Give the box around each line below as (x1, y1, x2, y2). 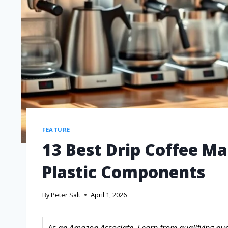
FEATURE (42, 125, 70, 133)
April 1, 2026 (91, 190, 127, 200)
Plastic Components (42, 160, 205, 183)
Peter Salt (51, 190, 81, 200)
